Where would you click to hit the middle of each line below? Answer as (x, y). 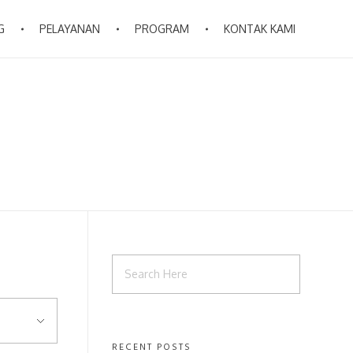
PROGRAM (162, 29)
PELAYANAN (70, 29)
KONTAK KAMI (260, 29)
